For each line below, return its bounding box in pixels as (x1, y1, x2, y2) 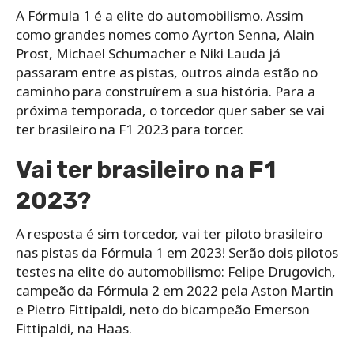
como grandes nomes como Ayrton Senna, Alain (16, 24, 314, 43)
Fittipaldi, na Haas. (16, 318, 132, 337)
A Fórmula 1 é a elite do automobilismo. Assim (16, 6, 303, 24)
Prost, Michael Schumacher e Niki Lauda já (16, 43, 281, 62)
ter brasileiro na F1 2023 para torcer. (16, 119, 243, 138)
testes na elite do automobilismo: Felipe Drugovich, (16, 262, 336, 281)
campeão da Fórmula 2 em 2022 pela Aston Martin (16, 281, 333, 299)
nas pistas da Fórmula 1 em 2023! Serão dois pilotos (16, 243, 338, 262)
